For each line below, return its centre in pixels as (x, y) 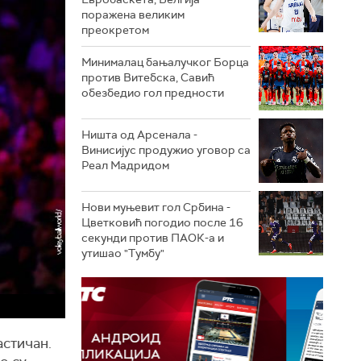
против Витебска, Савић (148, 77)
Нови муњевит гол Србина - (156, 207)
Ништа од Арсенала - (139, 134)
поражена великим (133, 14)
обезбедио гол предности (153, 92)
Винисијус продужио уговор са (166, 149)
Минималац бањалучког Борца (165, 62)
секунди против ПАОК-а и (153, 237)
